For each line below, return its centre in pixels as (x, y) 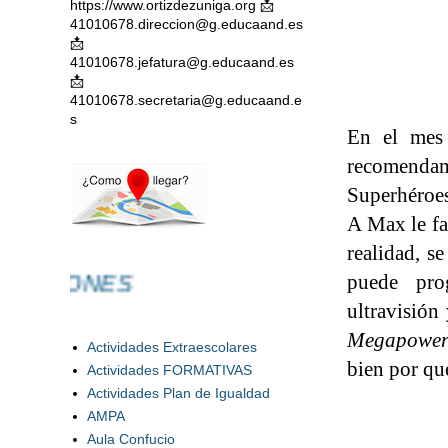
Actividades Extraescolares (172, 346)
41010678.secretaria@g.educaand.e (186, 100)
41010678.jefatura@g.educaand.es (182, 62)
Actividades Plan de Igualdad (179, 392)
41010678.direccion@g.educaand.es (186, 24)
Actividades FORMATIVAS (170, 369)
